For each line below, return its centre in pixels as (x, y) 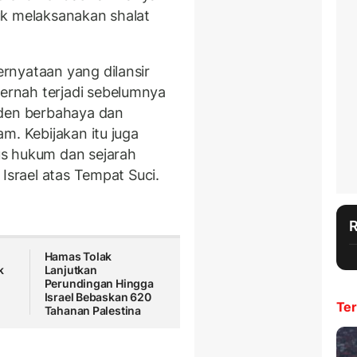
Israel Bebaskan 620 (98, 297)
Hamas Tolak (78, 257)
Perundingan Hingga (99, 284)
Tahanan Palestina (93, 311)
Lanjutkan (71, 270)
